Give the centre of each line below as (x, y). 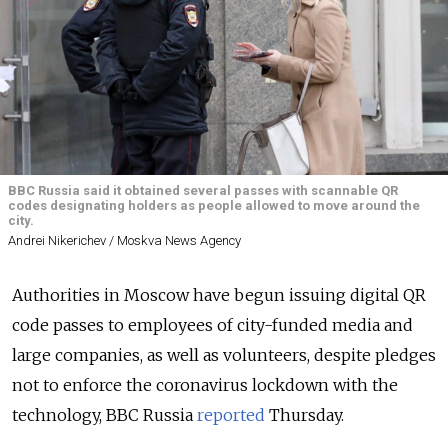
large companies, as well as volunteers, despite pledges (224, 355)
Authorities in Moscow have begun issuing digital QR (219, 295)
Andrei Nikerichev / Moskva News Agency (124, 241)
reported (231, 415)
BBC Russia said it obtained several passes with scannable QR (203, 190)
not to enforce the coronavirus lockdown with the (205, 385)
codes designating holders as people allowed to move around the (214, 205)
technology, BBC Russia (104, 415)
